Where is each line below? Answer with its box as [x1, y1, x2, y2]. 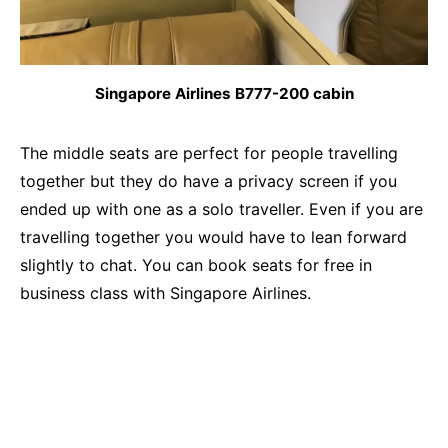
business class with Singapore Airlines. [20, 283, 311, 304]
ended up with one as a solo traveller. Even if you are [20, 199, 423, 220]
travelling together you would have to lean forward [20, 227, 407, 248]
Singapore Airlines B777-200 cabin [94, 84, 354, 104]
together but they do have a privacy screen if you [20, 171, 397, 192]
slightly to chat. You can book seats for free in [20, 255, 372, 276]
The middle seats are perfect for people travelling [20, 143, 398, 164]
